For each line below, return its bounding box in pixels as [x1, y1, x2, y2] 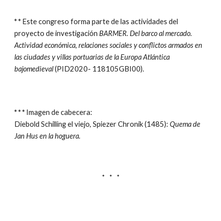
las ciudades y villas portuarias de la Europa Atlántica [14, 53, 170, 61]
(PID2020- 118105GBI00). [53, 65, 145, 73]
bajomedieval [14, 65, 54, 73]
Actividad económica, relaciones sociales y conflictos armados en [14, 41, 203, 49]
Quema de [170, 120, 201, 128]
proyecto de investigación [14, 29, 100, 37]
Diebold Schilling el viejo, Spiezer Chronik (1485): [14, 120, 169, 128]
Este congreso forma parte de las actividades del [21, 17, 179, 26]
